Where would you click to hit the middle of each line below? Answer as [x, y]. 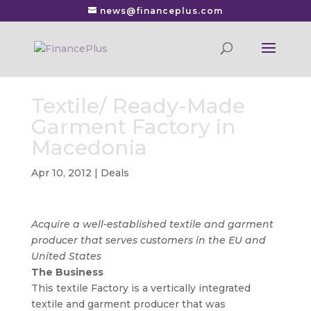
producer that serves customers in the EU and [148, 240]
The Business [67, 272]
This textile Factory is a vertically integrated [141, 288]
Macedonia [89, 148]
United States [66, 256]
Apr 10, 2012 [61, 173]
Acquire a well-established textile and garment [152, 224]
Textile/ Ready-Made [138, 106]
